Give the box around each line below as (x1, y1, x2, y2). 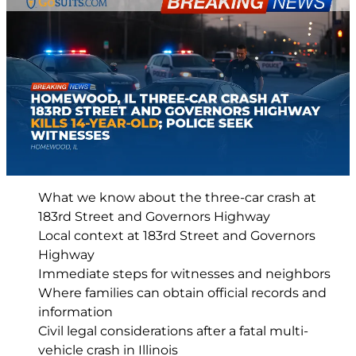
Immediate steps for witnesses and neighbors (38, 266, 331, 282)
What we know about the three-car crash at (38, 190, 316, 206)
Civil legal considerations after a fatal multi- (38, 323, 308, 339)
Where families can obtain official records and (38, 285, 327, 301)
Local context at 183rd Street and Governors (38, 228, 315, 244)
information (38, 304, 113, 320)
